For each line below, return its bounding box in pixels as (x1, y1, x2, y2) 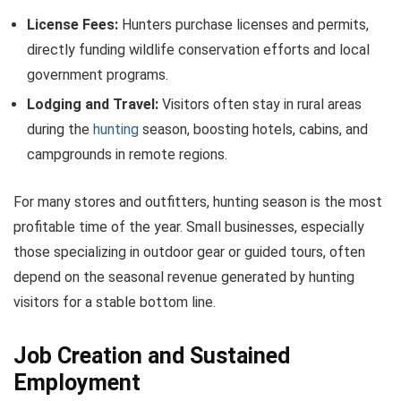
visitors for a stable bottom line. (13, 293, 216, 311)
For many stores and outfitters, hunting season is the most (13, 192, 382, 210)
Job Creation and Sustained (13, 342, 290, 369)
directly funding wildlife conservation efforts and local (27, 40, 370, 58)
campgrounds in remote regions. (27, 145, 227, 163)
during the (27, 120, 93, 138)
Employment (13, 369, 141, 396)
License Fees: (27, 15, 118, 33)
